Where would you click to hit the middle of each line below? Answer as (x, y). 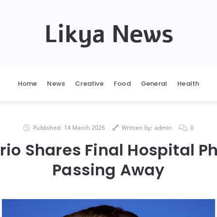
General (154, 84)
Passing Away (108, 170)
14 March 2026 (85, 128)
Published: (47, 128)
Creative (89, 84)
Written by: (137, 128)
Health (188, 84)
